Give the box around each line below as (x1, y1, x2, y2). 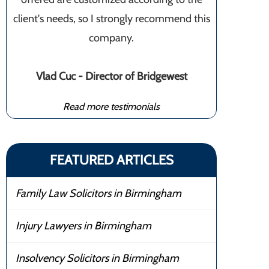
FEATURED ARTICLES (49, 152, 174, 168)
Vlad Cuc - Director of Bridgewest (35, 70, 187, 83)
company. (89, 31, 134, 44)
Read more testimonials (63, 100, 160, 112)
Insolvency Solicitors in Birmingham (16, 252, 179, 265)
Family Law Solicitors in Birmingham (16, 187, 181, 200)
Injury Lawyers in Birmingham (16, 219, 151, 232)
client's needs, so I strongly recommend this (13, 12, 210, 25)
